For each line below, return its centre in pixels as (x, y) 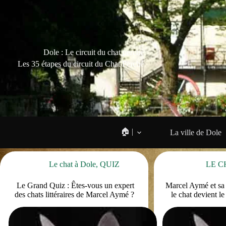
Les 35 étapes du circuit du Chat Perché (81, 64)
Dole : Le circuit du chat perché (94, 52)
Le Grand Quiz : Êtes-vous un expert (74, 185)
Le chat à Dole (73, 164)
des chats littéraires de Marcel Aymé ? (74, 194)
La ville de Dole (195, 132)
